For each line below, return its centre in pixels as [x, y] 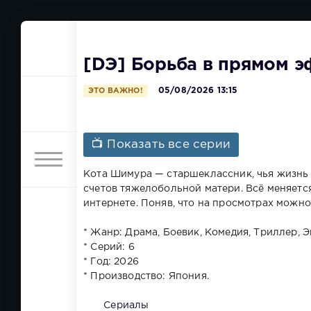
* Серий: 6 [109, 247]
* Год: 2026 [111, 262]
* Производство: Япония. [146, 277]
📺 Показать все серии [161, 145]
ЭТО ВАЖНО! [116, 91]
